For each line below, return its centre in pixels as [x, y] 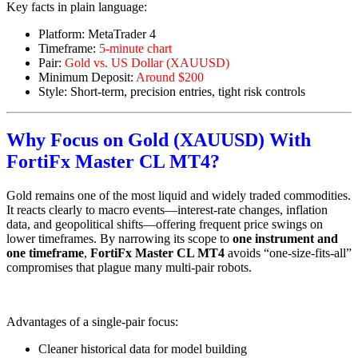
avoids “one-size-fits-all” [288, 253]
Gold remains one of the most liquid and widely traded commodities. [179, 196]
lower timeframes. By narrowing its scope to [119, 239]
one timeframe [45, 253]
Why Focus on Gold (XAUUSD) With [159, 140]
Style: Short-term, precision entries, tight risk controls [172, 92]
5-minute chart [135, 49]
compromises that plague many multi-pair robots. [129, 268]
